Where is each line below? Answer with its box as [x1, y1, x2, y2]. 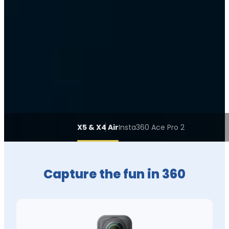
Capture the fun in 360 [43, 165, 186, 182]
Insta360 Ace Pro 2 [119, 122, 185, 132]
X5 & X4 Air [77, 122, 119, 132]
